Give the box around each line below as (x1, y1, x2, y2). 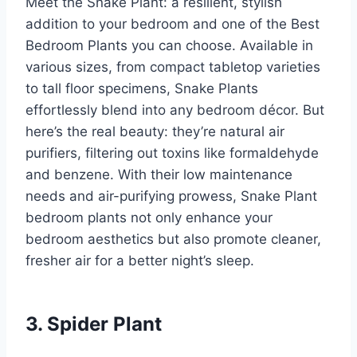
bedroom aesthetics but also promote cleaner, (25, 230, 321, 247)
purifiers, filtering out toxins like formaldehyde (25, 144, 319, 161)
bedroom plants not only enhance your (25, 209, 273, 226)
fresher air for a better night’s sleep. (25, 252, 254, 269)
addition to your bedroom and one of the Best (25, 15, 320, 32)
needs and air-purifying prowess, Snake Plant (25, 187, 317, 204)
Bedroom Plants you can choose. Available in (25, 37, 313, 53)
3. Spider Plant (25, 312, 162, 335)
